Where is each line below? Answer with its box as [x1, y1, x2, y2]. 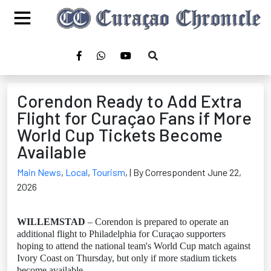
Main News [17, 166, 61, 178]
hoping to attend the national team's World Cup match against [17, 241, 250, 251]
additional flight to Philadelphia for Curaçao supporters [17, 229, 226, 239]
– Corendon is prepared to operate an [85, 217, 229, 227]
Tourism [92, 166, 125, 178]
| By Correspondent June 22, [129, 166, 241, 178]
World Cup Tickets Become [17, 124, 223, 145]
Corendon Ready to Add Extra [17, 90, 242, 111]
